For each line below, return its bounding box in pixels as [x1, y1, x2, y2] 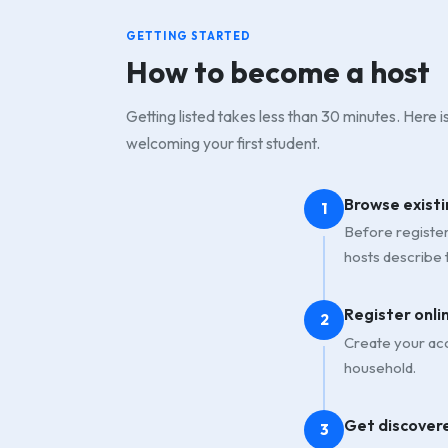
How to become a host [126, 53, 430, 92]
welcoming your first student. [126, 133, 320, 154]
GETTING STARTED [126, 29, 252, 44]
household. [344, 357, 416, 377]
